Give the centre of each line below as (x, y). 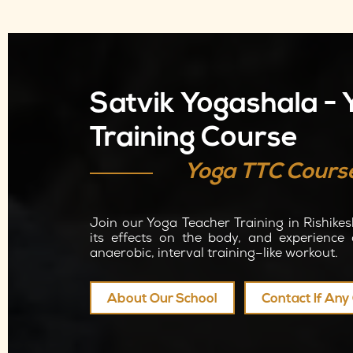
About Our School (162, 299)
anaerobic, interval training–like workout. (214, 255)
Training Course (194, 139)
